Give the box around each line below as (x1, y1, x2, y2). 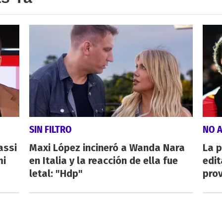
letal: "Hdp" (29, 167, 83, 179)
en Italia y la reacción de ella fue (29, 154, 178, 166)
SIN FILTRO (29, 123, 72, 135)
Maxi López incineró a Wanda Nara (29, 141, 185, 154)
